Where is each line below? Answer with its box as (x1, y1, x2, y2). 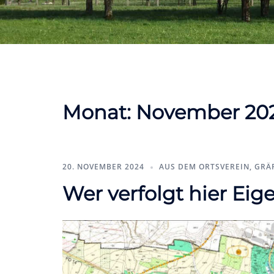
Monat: (62, 100, 136, 124)
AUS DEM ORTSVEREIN (159, 161, 250, 172)
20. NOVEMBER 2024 (62, 161, 144, 172)
